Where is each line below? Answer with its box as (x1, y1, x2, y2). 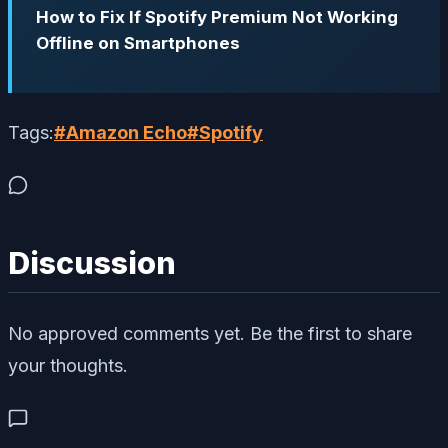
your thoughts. (8, 354, 128, 376)
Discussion (8, 245, 176, 282)
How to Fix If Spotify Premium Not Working (36, 7, 398, 28)
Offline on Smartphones (36, 33, 240, 54)
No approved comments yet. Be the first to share (8, 322, 412, 344)
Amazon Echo (66, 122, 187, 144)
